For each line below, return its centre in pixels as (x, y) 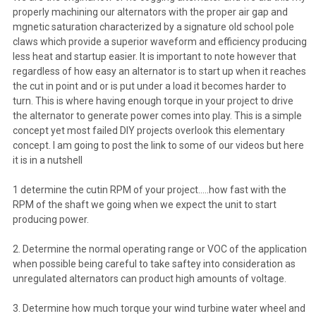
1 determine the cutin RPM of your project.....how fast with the (149, 189)
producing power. (51, 219)
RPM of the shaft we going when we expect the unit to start (144, 204)
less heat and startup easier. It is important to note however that (154, 56)
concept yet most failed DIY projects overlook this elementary (148, 130)
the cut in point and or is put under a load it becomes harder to (149, 86)
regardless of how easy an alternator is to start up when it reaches (159, 71)
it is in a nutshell (47, 160)
